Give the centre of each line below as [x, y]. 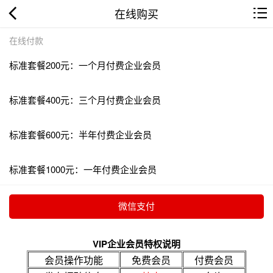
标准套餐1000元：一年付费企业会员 [83, 169]
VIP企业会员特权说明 [136, 243]
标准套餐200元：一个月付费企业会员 [85, 65]
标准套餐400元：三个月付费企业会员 [85, 99]
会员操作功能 [74, 260]
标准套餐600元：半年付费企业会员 [80, 134]
